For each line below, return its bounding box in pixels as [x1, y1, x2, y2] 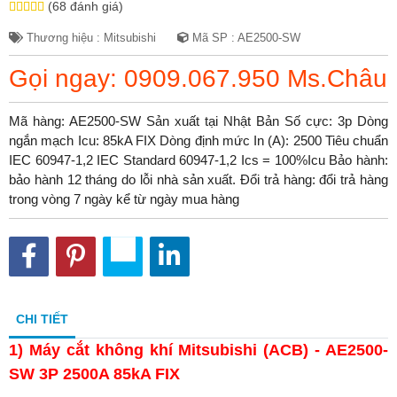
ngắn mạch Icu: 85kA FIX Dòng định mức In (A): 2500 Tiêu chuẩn [9, 132, 388, 148]
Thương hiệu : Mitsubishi [23, 31, 156, 44]
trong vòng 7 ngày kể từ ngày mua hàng [9, 191, 239, 206]
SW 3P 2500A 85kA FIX [9, 364, 180, 383]
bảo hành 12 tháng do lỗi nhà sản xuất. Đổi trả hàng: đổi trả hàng [9, 171, 388, 187]
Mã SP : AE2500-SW [189, 31, 300, 44]
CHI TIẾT [16, 311, 68, 326]
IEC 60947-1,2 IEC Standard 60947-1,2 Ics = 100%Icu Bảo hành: [9, 152, 388, 167]
